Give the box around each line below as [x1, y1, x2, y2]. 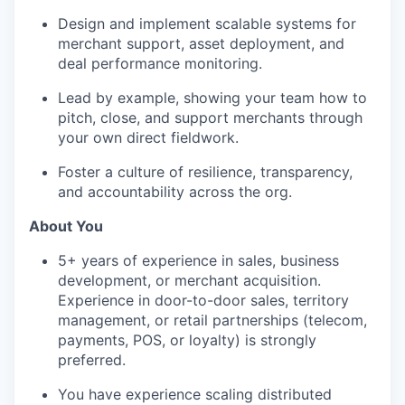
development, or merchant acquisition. [58, 271, 321, 290]
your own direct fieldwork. [58, 128, 239, 147]
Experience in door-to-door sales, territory [58, 291, 349, 310]
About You [29, 217, 103, 236]
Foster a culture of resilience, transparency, [58, 163, 353, 182]
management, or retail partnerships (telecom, [58, 311, 367, 330]
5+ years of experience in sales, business [58, 251, 339, 270]
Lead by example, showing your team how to [58, 89, 367, 108]
